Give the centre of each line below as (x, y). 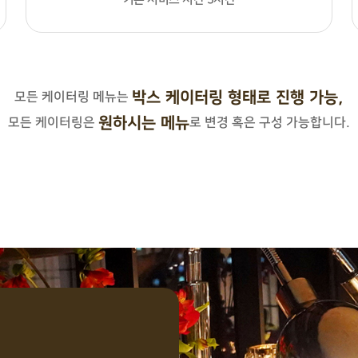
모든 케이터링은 (53, 123)
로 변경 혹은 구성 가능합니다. (270, 123)
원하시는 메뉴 (144, 123)
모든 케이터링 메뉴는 (74, 97)
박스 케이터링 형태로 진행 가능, (238, 98)
